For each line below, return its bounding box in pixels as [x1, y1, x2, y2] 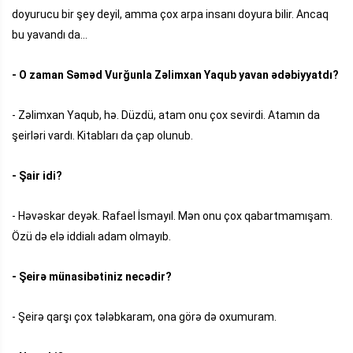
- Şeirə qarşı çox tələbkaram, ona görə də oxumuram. [12, 310, 277, 323]
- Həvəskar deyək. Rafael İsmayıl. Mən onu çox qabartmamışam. [12, 209, 333, 222]
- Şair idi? [12, 169, 62, 182]
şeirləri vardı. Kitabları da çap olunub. [12, 128, 193, 142]
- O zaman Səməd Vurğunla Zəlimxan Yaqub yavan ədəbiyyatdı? [12, 68, 339, 81]
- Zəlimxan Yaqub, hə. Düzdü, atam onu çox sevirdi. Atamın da [12, 108, 320, 121]
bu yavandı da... [12, 28, 87, 41]
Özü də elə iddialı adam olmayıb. [12, 229, 171, 243]
